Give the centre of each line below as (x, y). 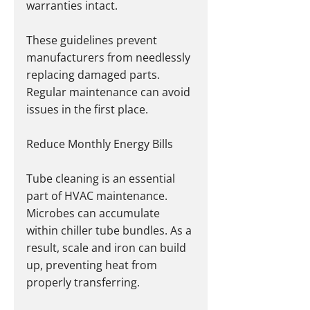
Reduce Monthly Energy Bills (100, 144)
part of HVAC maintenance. (98, 196)
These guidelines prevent (93, 40)
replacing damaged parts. (94, 75)
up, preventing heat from (93, 265)
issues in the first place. (87, 110)
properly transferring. (83, 283)
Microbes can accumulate (94, 213)
